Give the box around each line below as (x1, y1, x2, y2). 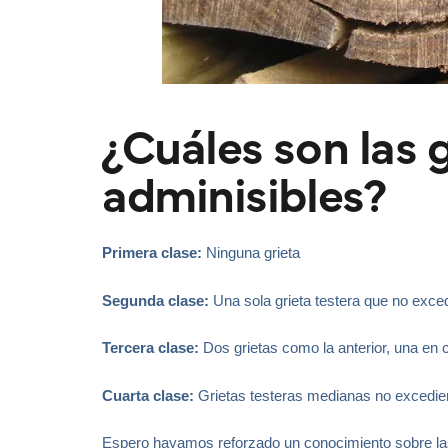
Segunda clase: (102, 291, 209, 309)
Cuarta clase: (102, 386, 194, 404)
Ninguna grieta (202, 244, 300, 262)
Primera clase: (102, 244, 202, 262)
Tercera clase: (102, 339, 199, 357)
